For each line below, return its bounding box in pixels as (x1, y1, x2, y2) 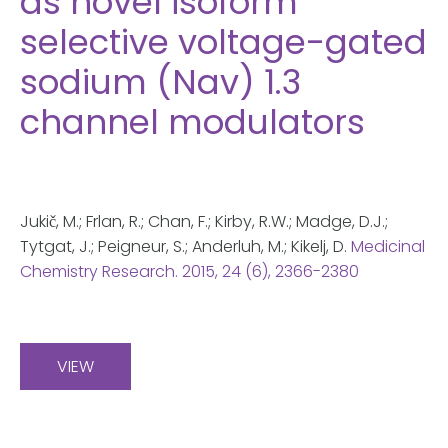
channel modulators (20, 98, 365, 146)
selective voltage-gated (20, 18, 427, 66)
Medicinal (351, 235, 425, 258)
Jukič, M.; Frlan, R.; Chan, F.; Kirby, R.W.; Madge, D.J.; (20, 210, 388, 233)
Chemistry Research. (20, 260, 182, 283)
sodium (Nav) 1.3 (20, 58, 301, 106)
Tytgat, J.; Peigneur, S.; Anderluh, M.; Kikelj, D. (20, 235, 351, 258)
